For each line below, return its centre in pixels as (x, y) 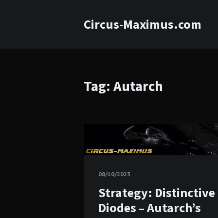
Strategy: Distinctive (157, 192)
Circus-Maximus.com (143, 24)
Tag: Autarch (123, 86)
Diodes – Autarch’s (150, 207)
